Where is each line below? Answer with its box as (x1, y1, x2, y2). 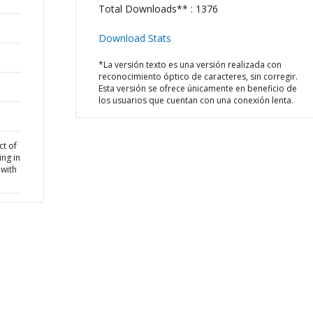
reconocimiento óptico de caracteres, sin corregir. (98, 71, 298, 82)
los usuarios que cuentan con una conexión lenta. (98, 94, 293, 106)
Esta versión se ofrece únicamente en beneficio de (98, 82, 297, 94)
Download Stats (98, 31, 171, 45)
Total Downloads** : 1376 (98, 2, 218, 15)
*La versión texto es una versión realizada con (98, 59, 282, 71)
